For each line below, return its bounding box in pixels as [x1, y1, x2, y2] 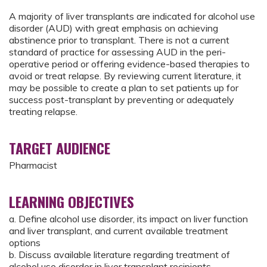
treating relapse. [9, 105, 77, 118]
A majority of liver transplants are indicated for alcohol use [9, 10, 255, 23]
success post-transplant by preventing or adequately [9, 94, 234, 106]
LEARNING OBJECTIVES [9, 191, 134, 213]
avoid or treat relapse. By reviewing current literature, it [9, 70, 241, 82]
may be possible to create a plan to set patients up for [9, 82, 238, 94]
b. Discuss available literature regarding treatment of [9, 249, 230, 261]
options [9, 237, 41, 249]
